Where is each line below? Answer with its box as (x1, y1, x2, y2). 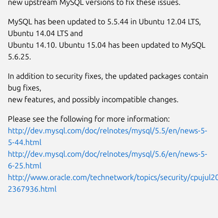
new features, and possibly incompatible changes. (8, 94, 179, 104)
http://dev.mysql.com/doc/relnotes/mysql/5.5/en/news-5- (8, 126, 207, 135)
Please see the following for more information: (8, 114, 170, 123)
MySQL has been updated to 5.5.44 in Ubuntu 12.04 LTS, (8, 17, 201, 26)
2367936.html (8, 184, 56, 193)
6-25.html (8, 161, 41, 170)
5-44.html (8, 137, 41, 146)
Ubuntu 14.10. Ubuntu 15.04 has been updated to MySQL (8, 40, 205, 49)
